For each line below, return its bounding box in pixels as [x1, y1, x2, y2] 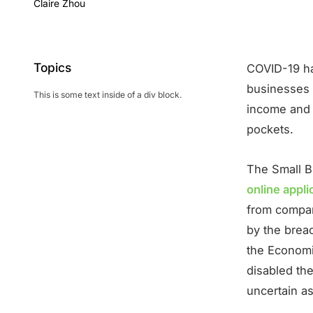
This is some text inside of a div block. [34, 89, 182, 100]
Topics [34, 60, 71, 75]
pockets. [247, 122, 298, 137]
